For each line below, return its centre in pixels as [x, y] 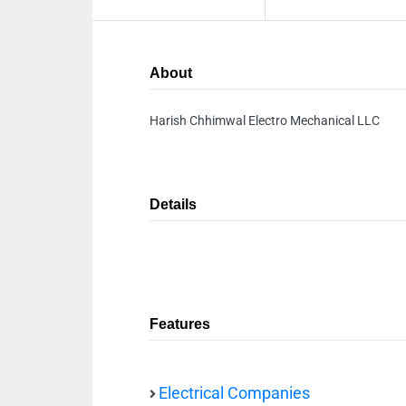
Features [180, 324]
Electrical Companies [234, 393]
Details [173, 204]
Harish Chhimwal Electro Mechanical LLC [265, 121]
